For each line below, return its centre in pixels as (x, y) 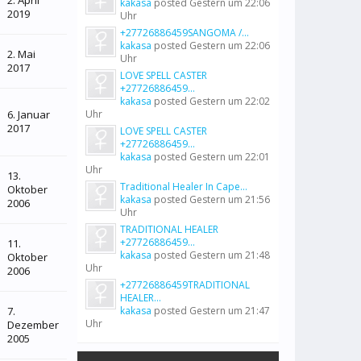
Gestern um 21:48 (230, 255)
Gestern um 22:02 (230, 101)
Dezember (33, 325)
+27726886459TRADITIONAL (185, 285)
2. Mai (21, 54)
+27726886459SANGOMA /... (185, 33)
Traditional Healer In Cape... (184, 187)
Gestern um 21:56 (230, 199)
